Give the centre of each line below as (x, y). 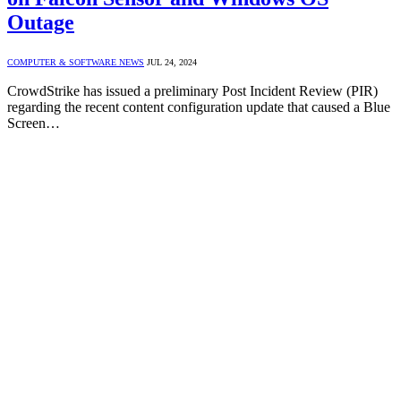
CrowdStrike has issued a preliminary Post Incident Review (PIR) (192, 90)
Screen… (34, 123)
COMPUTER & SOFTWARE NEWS (76, 62)
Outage (41, 22)
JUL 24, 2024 (172, 62)
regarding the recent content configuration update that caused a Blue (199, 107)
